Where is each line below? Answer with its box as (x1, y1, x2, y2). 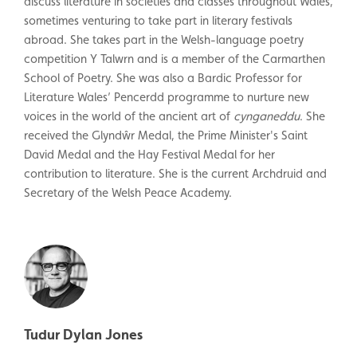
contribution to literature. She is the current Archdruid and (24, 166, 327, 180)
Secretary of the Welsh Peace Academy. (24, 185, 232, 199)
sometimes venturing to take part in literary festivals (24, 13, 292, 27)
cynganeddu (233, 108, 300, 123)
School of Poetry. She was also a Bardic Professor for (24, 70, 302, 84)
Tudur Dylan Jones (24, 325, 143, 343)
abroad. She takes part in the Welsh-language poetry (24, 32, 304, 46)
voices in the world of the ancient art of (24, 108, 233, 123)
